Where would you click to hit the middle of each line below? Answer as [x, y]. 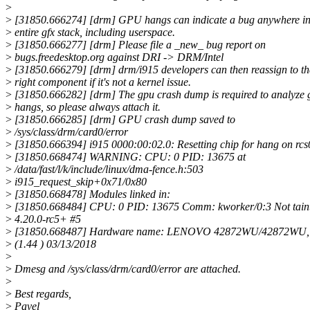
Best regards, [42, 294]
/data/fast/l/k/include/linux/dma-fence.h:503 [108, 170]
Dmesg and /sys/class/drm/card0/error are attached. [126, 269]
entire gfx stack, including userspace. [93, 33]
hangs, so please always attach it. [86, 107]
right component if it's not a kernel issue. [101, 82]
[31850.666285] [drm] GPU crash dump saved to [124, 120]
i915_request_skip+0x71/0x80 [79, 182]
